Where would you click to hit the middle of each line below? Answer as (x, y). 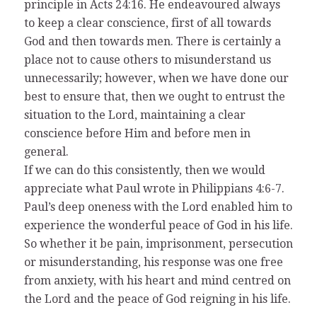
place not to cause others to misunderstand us (147, 59)
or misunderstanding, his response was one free (153, 262)
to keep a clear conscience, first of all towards (147, 23)
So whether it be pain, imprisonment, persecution (158, 243)
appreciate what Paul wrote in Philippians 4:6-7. (154, 188)
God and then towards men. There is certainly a (152, 41)
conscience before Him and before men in (137, 133)
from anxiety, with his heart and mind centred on (157, 280)
